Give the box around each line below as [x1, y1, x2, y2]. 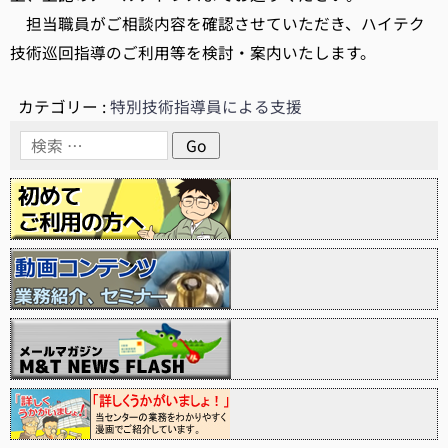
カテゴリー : [17, 95, 110, 118]
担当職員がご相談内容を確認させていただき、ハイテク [10, 12, 425, 35]
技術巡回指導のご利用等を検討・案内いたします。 [10, 41, 376, 64]
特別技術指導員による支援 [109, 95, 302, 118]
